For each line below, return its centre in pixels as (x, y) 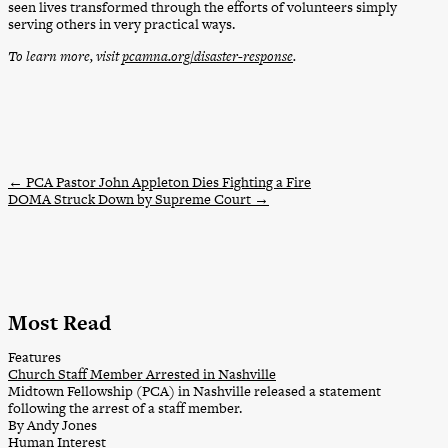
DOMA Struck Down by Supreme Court (131, 199)
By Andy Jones (52, 424)
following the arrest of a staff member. (125, 407)
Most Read (59, 322)
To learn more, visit (65, 55)
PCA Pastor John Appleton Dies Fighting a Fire (167, 182)
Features (34, 356)
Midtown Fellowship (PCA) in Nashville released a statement (194, 390)
